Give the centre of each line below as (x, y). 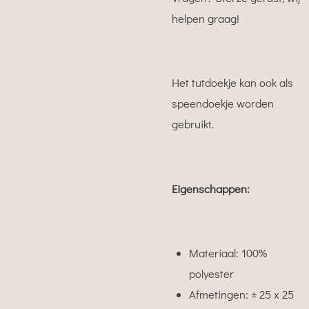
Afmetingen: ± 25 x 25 (241, 294)
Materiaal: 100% (228, 252)
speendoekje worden (223, 103)
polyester (211, 273)
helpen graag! (206, 18)
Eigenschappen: (211, 188)
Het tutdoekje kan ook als (232, 83)
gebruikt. (193, 124)
